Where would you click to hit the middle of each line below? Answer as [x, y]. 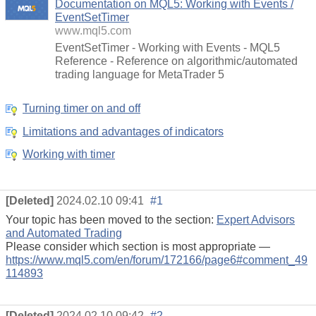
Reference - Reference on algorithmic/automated [176, 61]
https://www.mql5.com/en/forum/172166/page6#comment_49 [157, 260]
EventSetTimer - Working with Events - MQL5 [168, 48]
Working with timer [69, 154]
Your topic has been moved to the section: [111, 219]
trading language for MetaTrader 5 [140, 75]
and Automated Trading [64, 233]
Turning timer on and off [81, 109]
